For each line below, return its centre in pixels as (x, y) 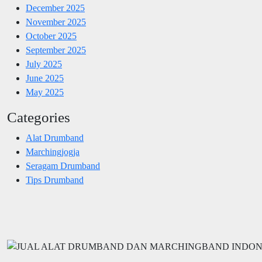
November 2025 (56, 22)
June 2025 (45, 78)
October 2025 (51, 36)
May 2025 (45, 92)
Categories (39, 118)
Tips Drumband (55, 180)
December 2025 (55, 8)
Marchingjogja (53, 152)
